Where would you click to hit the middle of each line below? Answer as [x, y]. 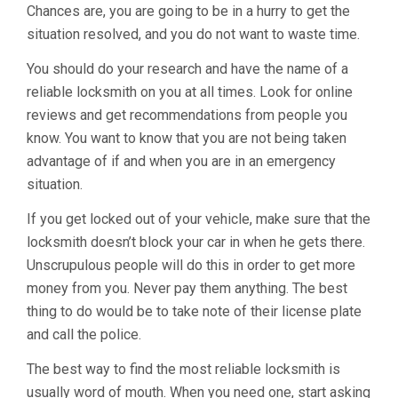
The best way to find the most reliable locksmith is [183, 369]
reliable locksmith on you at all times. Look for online [190, 92]
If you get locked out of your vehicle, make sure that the [199, 219]
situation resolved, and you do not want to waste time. [193, 34]
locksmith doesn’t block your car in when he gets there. [196, 242]
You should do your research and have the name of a [187, 69]
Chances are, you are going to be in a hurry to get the [188, 11]
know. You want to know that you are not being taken [187, 138]
